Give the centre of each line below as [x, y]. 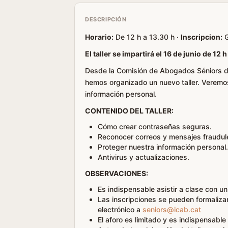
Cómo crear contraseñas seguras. [155, 126]
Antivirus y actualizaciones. [144, 157]
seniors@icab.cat [172, 209]
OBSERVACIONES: [117, 173]
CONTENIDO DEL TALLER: [129, 111]
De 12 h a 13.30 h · [147, 37]
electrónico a [120, 209]
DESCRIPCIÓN [106, 19]
